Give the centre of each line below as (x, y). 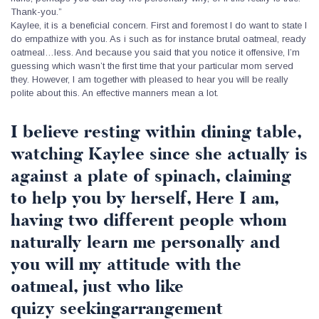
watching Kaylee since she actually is (159, 154)
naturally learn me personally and (145, 242)
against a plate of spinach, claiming (151, 176)
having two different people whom (148, 220)
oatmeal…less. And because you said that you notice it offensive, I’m (155, 52)
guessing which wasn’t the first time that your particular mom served (152, 66)
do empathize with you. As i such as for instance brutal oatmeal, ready (158, 38)
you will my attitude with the (126, 264)
